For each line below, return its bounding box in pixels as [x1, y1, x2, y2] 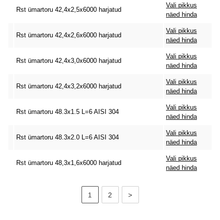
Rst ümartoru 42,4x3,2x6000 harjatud [16, 82, 121, 90]
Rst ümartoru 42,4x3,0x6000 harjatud [16, 57, 121, 64]
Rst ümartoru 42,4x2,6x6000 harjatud [16, 31, 121, 39]
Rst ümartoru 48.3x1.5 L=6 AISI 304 [16, 108, 119, 115]
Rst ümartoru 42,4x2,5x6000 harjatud [16, 6, 121, 13]
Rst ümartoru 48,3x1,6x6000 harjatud [16, 159, 121, 166]
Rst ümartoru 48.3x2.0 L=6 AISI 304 [16, 134, 119, 141]
